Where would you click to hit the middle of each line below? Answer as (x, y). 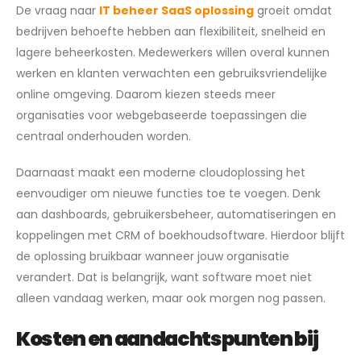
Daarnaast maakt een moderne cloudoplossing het (161, 172)
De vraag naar (58, 11)
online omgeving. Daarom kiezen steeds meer (146, 95)
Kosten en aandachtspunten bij (167, 339)
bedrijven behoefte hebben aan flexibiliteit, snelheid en (171, 32)
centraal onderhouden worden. (104, 137)
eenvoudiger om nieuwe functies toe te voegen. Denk (168, 193)
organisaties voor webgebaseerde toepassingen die (162, 116)
